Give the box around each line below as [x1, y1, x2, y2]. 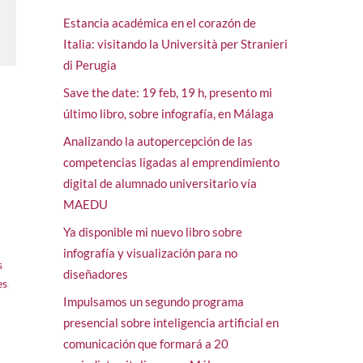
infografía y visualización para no [62, 245, 237, 260]
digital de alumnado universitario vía [62, 175, 257, 190]
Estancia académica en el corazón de [62, 15, 256, 30]
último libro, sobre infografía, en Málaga [62, 105, 274, 121]
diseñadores [62, 266, 128, 281]
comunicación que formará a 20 [62, 335, 228, 351]
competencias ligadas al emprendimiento [62, 154, 280, 169]
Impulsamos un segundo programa [62, 293, 244, 309]
